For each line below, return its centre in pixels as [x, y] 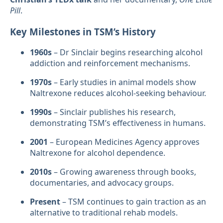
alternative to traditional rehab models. [104, 213]
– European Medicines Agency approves [124, 142]
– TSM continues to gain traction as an [133, 202]
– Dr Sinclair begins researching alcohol [127, 53]
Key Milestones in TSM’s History [83, 31]
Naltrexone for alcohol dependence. [98, 153]
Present [45, 202]
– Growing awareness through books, [124, 172]
